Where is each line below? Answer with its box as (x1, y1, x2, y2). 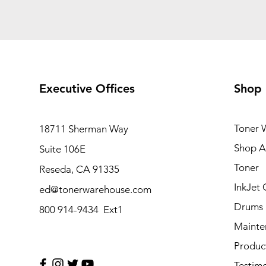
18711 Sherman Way (39, 123, 128, 135)
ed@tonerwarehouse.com (39, 183, 151, 195)
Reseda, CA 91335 (39, 163, 119, 175)
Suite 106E (39, 143, 85, 155)
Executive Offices (39, 81, 135, 96)
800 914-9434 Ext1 (39, 204, 123, 216)
